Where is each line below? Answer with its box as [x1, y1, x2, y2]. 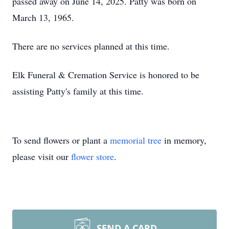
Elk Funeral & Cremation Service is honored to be [12, 68, 199, 81]
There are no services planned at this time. [12, 40, 170, 52]
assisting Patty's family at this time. [12, 85, 144, 97]
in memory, [162, 134, 207, 146]
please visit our [12, 150, 71, 163]
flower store [71, 150, 114, 163]
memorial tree [110, 134, 162, 146]
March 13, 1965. [12, 11, 74, 24]
